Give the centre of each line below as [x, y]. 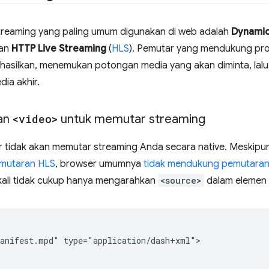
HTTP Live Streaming [59, 49]
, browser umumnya [99, 164]
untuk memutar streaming [131, 119]
